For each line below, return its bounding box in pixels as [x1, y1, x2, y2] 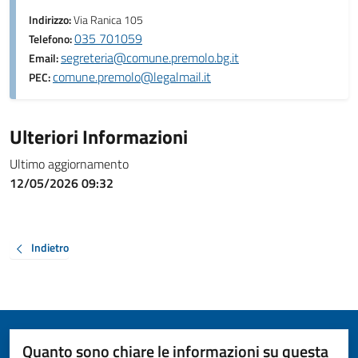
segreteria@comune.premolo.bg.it [61, 48, 239, 68]
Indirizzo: [29, 11, 74, 30]
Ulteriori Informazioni [10, 122, 188, 152]
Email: [29, 50, 61, 68]
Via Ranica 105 [74, 11, 143, 30]
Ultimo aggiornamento [10, 154, 129, 174]
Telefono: [29, 30, 74, 49]
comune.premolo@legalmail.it [53, 67, 211, 87]
